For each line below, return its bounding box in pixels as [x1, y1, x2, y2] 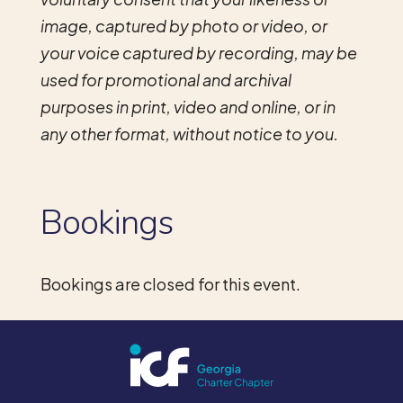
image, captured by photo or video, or [40, 14, 327, 36]
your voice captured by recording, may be [40, 41, 357, 63]
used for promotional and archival [40, 68, 291, 90]
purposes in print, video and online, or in [40, 95, 336, 117]
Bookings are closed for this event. [40, 273, 300, 294]
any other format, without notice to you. [40, 122, 338, 144]
